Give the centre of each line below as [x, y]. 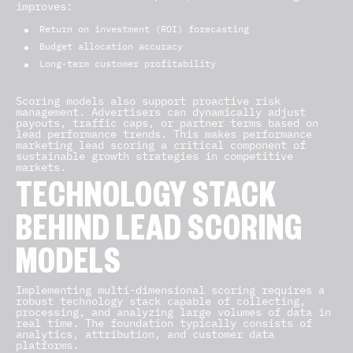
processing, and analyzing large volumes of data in [173, 312]
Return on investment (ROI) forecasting [144, 29]
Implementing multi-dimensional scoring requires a [170, 290]
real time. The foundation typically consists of [164, 323]
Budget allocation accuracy [111, 46]
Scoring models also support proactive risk [148, 101]
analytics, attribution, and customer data [145, 334]
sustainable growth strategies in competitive [154, 156]
